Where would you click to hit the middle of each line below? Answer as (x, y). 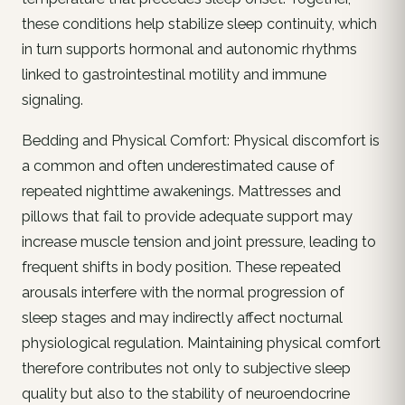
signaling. (52, 99)
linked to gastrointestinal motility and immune (174, 74)
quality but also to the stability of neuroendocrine (186, 394)
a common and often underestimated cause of (178, 166)
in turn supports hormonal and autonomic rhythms (189, 49)
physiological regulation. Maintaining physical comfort (201, 344)
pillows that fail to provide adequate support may (187, 217)
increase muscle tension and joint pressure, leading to (199, 242)
